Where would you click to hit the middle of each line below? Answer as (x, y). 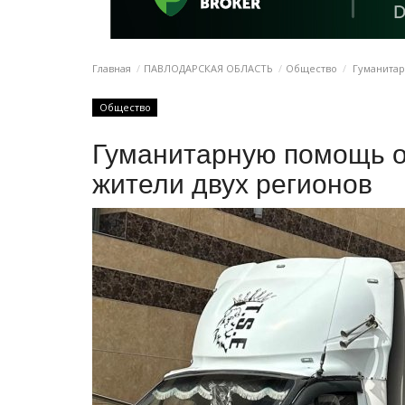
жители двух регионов (232, 184)
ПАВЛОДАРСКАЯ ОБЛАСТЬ (208, 68)
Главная (112, 68)
